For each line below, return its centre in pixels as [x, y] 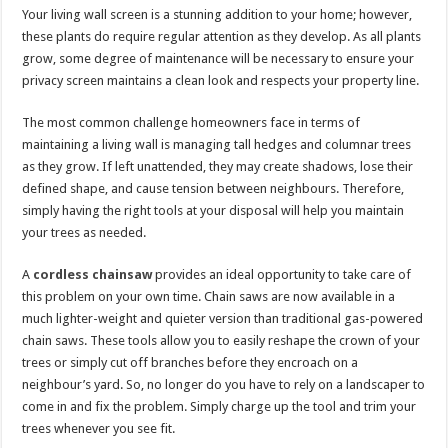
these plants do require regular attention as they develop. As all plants [222, 36]
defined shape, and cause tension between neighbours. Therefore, [213, 188]
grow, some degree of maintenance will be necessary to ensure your [218, 58]
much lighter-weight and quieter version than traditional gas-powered [223, 318]
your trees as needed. [84, 232]
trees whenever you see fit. [99, 428]
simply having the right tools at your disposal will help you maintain [213, 210]
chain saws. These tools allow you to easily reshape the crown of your [221, 340]
